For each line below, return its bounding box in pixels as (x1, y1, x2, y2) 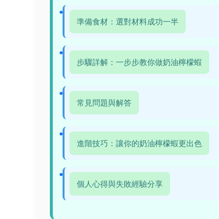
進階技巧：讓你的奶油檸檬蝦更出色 (77, 138, 202, 148)
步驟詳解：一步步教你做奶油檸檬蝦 (77, 57, 202, 67)
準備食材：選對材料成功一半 (77, 17, 178, 26)
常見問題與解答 (77, 98, 131, 108)
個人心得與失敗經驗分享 (77, 179, 163, 189)
